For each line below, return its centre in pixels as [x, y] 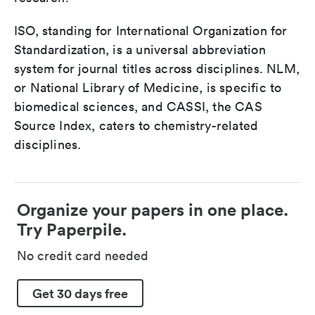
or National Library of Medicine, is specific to [148, 88]
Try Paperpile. [72, 229]
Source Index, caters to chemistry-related [136, 126]
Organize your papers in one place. [153, 210]
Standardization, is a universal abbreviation [140, 50]
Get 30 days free [80, 293]
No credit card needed [83, 256]
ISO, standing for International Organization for [151, 31]
